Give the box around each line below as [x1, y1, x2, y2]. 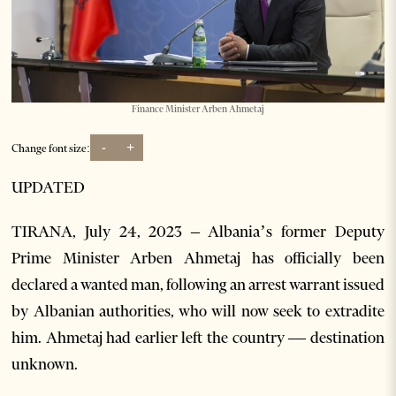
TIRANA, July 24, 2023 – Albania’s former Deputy [11, 222, 385, 242]
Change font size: [11, 141, 91, 155]
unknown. [11, 354, 81, 375]
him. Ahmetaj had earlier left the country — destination [11, 328, 385, 348]
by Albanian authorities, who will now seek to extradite [11, 301, 385, 322]
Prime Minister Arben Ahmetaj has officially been [11, 248, 385, 269]
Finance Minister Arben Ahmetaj [131, 103, 264, 116]
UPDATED [11, 178, 86, 198]
